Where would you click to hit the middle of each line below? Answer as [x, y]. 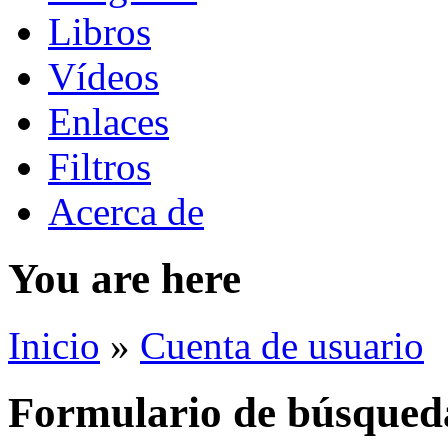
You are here [124, 278]
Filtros [99, 166]
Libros [99, 31]
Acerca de [126, 211]
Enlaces [108, 121]
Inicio [54, 345]
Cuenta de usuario [282, 345]
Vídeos [103, 76]
